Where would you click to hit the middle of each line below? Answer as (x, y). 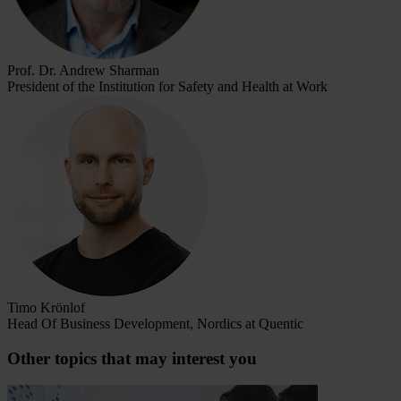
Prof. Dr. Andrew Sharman (83, 70)
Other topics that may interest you (132, 358)
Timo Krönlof (46, 307)
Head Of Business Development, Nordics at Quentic (155, 323)
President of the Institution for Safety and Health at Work (167, 86)
